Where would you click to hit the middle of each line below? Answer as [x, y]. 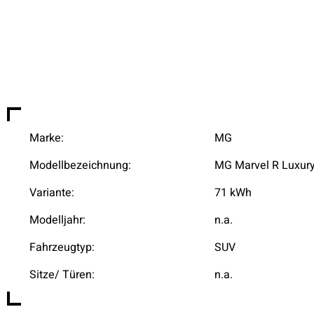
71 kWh [233, 193]
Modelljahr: [57, 220]
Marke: [47, 138]
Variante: [52, 193]
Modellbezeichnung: [80, 165]
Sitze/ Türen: [62, 275]
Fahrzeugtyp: [62, 247]
